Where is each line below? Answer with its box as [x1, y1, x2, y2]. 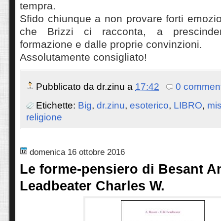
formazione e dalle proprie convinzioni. [20, 38, 202, 50]
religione [26, 111, 62, 122]
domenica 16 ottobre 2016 [30, 147, 125, 157]
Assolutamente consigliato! [20, 51, 147, 63]
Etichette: [36, 100, 78, 110]
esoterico [130, 100, 169, 110]
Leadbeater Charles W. [20, 178, 165, 193]
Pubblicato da [36, 81, 97, 92]
